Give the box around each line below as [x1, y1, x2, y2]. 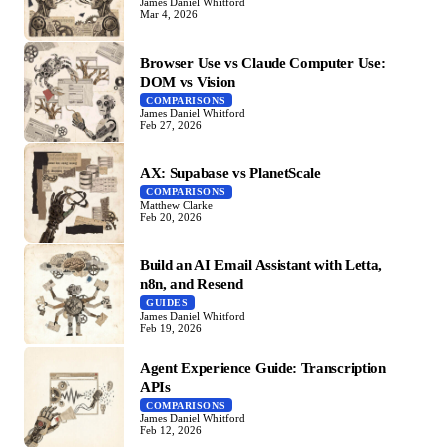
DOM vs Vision [140, 72, 236, 90]
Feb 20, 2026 [140, 210, 202, 223]
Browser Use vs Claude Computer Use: [140, 53, 386, 71]
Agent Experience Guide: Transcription [140, 358, 386, 376]
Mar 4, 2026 [140, 8, 198, 21]
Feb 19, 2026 [140, 321, 202, 334]
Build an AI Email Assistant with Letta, [140, 256, 383, 274]
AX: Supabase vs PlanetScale [140, 164, 321, 182]
